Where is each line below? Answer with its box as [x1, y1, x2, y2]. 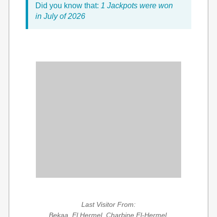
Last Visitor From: [81, 201, 136, 208]
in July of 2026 [35, 12, 85, 20]
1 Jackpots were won [101, 1, 173, 10]
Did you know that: [35, 1, 101, 10]
